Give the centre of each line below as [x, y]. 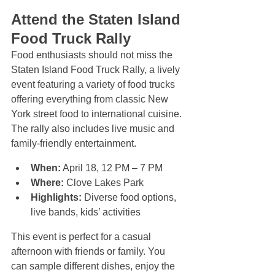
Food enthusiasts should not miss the [93, 55]
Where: [47, 183]
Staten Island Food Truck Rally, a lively [97, 70]
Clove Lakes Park [106, 183]
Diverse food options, [130, 198]
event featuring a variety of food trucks [94, 85]
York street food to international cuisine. [98, 114]
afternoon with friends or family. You [89, 252]
